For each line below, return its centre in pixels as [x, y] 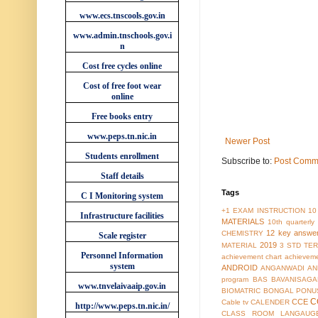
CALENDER [270, 302]
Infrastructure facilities [122, 215]
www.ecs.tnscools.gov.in [122, 15]
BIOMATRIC [241, 291]
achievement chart [252, 257]
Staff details [122, 176]
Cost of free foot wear [122, 86]
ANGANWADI [283, 268]
